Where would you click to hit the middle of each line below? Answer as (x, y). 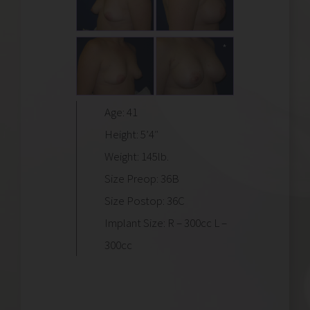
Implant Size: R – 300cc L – (166, 223)
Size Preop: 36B (142, 179)
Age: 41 (121, 112)
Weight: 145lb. (137, 157)
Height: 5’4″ (131, 135)
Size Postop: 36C (145, 201)
